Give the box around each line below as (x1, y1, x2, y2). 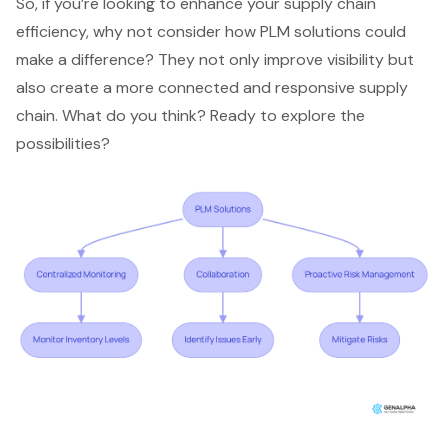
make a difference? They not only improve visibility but (16, 48, 414, 70)
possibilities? (16, 132, 110, 154)
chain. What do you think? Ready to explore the (16, 104, 365, 126)
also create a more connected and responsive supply (16, 76, 408, 98)
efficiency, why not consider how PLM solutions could (16, 20, 406, 42)
